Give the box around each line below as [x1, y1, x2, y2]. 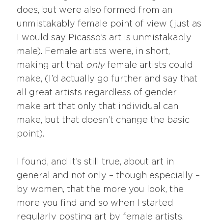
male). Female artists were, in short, [17, 47, 170, 56]
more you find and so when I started [17, 199, 174, 208]
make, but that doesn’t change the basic [17, 116, 190, 125]
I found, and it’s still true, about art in [17, 158, 174, 167]
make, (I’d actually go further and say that [17, 75, 198, 84]
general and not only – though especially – [17, 171, 200, 181]
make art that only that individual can [17, 102, 179, 111]
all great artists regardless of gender [17, 88, 177, 98]
